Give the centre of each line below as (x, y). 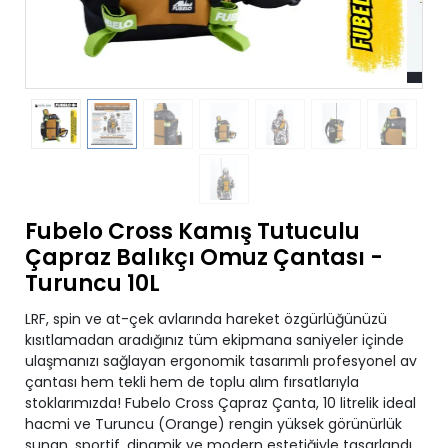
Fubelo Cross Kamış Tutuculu (192, 231)
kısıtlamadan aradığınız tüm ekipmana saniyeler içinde (214, 340)
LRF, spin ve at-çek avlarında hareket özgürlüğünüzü (206, 319)
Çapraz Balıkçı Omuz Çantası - (204, 257)
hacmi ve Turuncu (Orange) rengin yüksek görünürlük (213, 424)
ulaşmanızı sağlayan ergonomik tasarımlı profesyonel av (221, 361)
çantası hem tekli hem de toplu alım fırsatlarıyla (192, 382)
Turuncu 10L (92, 283)
